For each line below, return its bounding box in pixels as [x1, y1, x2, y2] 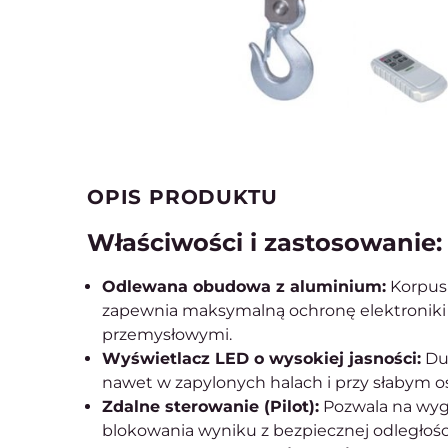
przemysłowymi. [102, 325, 232, 344]
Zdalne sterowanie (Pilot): [102, 397, 319, 416]
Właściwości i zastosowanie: [87, 228, 442, 257]
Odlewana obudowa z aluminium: [102, 277, 386, 296]
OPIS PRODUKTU [87, 185, 278, 209]
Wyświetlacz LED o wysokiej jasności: [102, 349, 421, 368]
